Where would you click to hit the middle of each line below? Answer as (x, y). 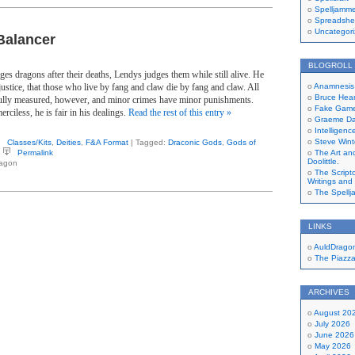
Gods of (241, 142)
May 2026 (333, 346)
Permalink (35, 153)
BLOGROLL (330, 65)
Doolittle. (323, 161)
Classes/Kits (29, 142)
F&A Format (107, 142)
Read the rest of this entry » (180, 113)
